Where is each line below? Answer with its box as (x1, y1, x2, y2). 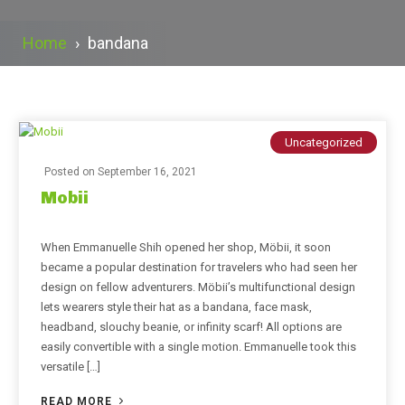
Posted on (44, 165, 98, 179)
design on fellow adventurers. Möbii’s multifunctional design (41, 280, 355, 295)
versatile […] (41, 360, 100, 374)
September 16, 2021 (98, 165, 197, 179)
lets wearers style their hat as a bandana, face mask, (41, 300, 312, 315)
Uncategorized (285, 136, 363, 149)
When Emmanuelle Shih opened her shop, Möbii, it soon (41, 240, 331, 255)
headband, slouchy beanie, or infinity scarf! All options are (41, 320, 342, 334)
